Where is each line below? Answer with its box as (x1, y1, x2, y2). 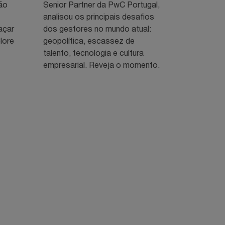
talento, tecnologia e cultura (43, 47, 144, 57)
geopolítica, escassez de (43, 35, 135, 45)
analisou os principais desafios (43, 11, 154, 21)
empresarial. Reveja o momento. (43, 59, 160, 69)
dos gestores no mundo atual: (43, 23, 151, 33)
